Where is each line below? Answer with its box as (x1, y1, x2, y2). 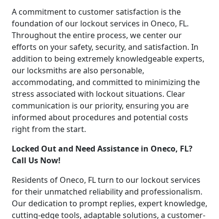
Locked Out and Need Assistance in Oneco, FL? (12, 143, 193, 154)
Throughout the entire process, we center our (12, 30, 182, 41)
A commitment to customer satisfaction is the (12, 6, 181, 18)
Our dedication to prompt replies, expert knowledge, (12, 198, 207, 209)
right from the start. (12, 124, 86, 135)
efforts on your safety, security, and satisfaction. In (12, 42, 198, 53)
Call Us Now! (12, 155, 61, 166)
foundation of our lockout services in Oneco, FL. (12, 18, 189, 29)
